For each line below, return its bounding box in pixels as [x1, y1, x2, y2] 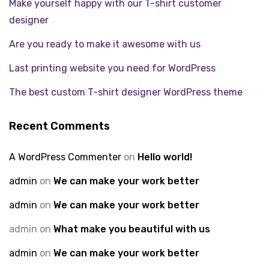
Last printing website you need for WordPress [9, 62, 216, 74]
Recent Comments [9, 119, 110, 133]
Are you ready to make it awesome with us [9, 38, 201, 50]
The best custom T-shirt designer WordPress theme [9, 86, 243, 98]
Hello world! [138, 151, 192, 163]
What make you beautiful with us [53, 223, 210, 235]
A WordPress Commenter [9, 151, 121, 163]
